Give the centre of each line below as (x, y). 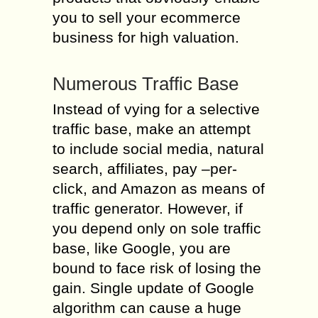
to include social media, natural (158, 148)
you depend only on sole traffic (157, 228)
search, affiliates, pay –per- (145, 168)
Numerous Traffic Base (146, 83)
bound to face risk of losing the (157, 268)
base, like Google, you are (142, 248)
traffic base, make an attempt (152, 128)
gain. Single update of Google (153, 287)
